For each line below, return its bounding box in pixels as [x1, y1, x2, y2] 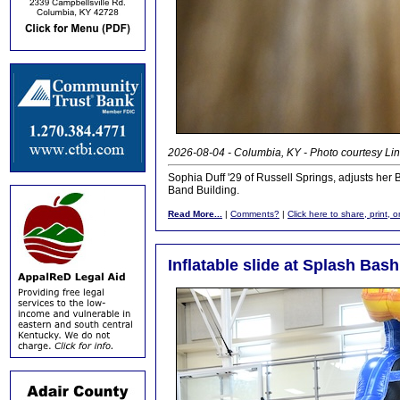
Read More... [168, 209, 222, 219]
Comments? [230, 209, 279, 219]
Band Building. [168, 184, 239, 196]
